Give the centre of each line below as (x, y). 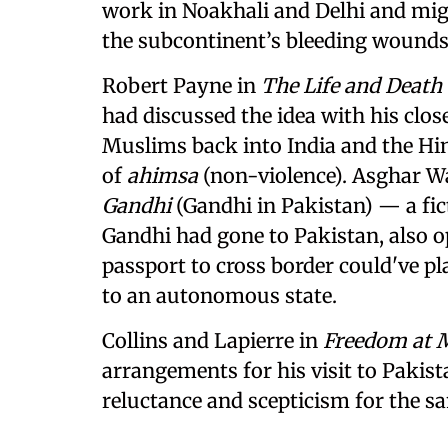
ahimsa (165, 175)
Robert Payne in (181, 85)
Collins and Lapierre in (212, 340)
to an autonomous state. (219, 295)
